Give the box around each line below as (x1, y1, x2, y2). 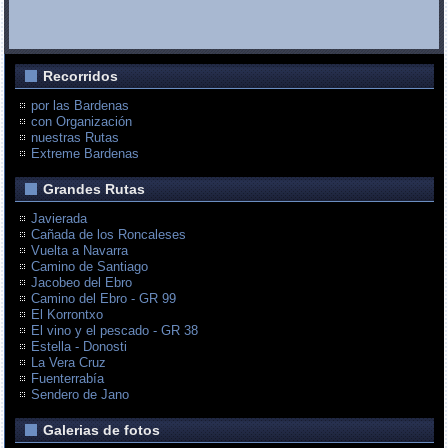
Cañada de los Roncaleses (31, 227, 187, 243)
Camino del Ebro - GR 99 (31, 291, 177, 307)
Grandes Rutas (43, 181, 146, 198)
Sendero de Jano (31, 387, 130, 403)
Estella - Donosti (31, 339, 128, 355)
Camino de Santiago (31, 259, 149, 275)
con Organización (31, 114, 133, 130)
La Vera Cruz (31, 355, 107, 371)
